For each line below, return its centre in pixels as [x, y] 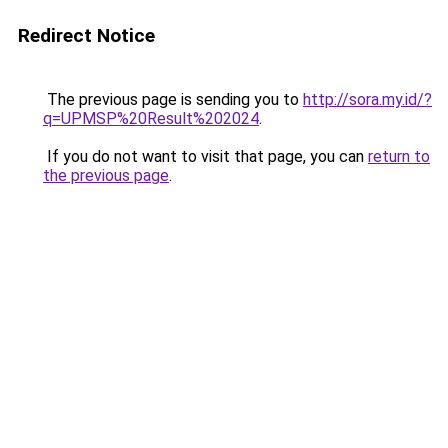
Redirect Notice [86, 35]
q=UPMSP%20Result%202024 [151, 118]
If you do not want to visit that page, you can [205, 156]
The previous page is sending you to [173, 99]
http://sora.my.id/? [367, 99]
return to [399, 156]
